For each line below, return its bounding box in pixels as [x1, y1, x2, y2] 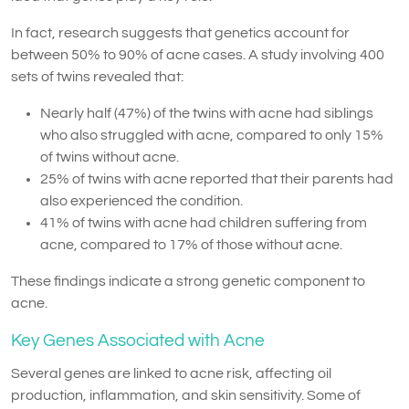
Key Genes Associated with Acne [11, 330, 265, 350]
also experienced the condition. [40, 193, 243, 208]
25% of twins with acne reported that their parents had [40, 171, 393, 186]
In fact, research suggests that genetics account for [11, 25, 350, 40]
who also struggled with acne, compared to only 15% [40, 127, 383, 142]
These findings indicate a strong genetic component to [11, 273, 365, 288]
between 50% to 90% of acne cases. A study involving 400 [11, 47, 384, 62]
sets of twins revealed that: [11, 68, 184, 84]
